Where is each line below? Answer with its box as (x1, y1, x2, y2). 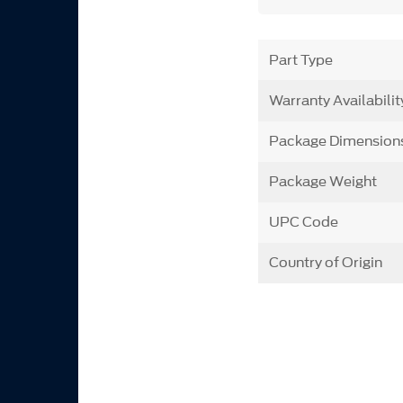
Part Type (268, 49, 333, 70)
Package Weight (268, 172, 377, 193)
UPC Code (268, 212, 338, 233)
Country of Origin (268, 253, 382, 273)
